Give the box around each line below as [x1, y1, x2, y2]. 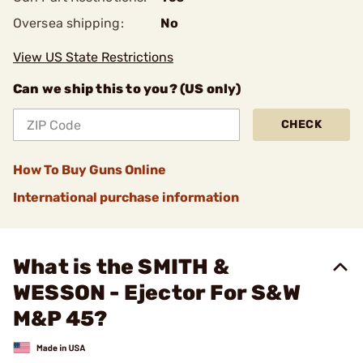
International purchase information [13, 190, 239, 205]
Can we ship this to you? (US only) [13, 81, 241, 96]
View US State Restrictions [13, 49, 173, 65]
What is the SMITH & [13, 254, 229, 280]
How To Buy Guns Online [13, 162, 166, 177]
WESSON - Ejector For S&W [13, 280, 301, 305]
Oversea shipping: [13, 15, 124, 31]
